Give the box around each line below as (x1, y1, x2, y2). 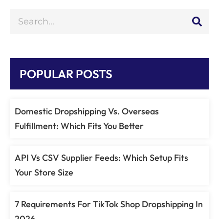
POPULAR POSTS (20, 66, 112, 82)
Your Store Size (15, 167, 73, 178)
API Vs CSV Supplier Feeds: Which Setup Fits (15, 152, 188, 164)
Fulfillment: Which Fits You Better (15, 120, 144, 132)
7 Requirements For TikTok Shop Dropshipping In (15, 198, 203, 210)
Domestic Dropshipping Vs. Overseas (15, 106, 159, 117)
